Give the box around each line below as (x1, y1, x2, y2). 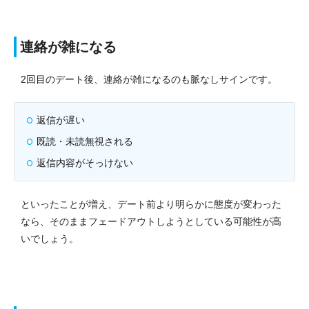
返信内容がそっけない (37, 157, 133, 168)
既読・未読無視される (37, 135, 133, 147)
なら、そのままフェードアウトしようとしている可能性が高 (21, 215, 281, 227)
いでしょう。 (21, 232, 79, 244)
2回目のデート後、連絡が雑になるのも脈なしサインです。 (21, 73, 277, 85)
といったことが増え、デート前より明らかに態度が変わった (21, 198, 281, 210)
